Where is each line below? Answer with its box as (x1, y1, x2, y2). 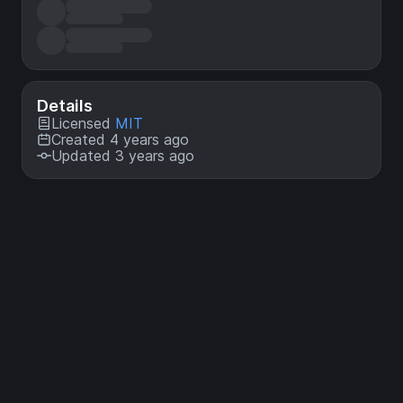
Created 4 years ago (51, 130, 189, 148)
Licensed (51, 114, 115, 132)
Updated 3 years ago (51, 147, 194, 165)
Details (37, 96, 93, 115)
